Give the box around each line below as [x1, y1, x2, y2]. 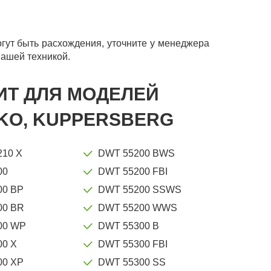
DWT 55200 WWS [98, 202, 178, 213]
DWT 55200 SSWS [98, 184, 182, 195]
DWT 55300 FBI [98, 238, 168, 249]
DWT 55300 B [98, 220, 160, 231]
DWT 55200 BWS [98, 148, 175, 158]
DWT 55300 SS [98, 256, 166, 267]
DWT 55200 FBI [98, 166, 168, 177]
